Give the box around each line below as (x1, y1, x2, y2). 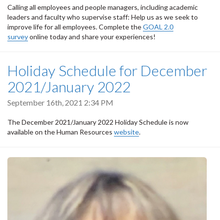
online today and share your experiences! (28, 32, 160, 41)
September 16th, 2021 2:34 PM (7, 98, 113, 108)
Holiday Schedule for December (7, 61, 207, 80)
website (114, 127, 139, 136)
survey (7, 32, 28, 41)
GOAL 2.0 (143, 23, 173, 31)
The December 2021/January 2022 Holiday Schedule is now (7, 117, 189, 126)
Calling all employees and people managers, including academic (7, 3, 198, 12)
